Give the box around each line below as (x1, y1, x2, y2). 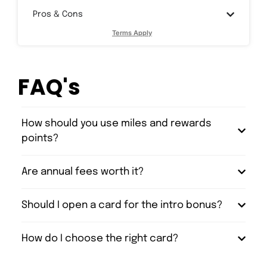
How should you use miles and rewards (21, 118, 212, 129)
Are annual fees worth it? (21, 166, 144, 177)
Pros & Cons (33, 10, 83, 18)
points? (21, 133, 58, 144)
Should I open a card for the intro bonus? (21, 200, 222, 210)
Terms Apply (112, 28, 152, 37)
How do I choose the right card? (21, 233, 178, 244)
